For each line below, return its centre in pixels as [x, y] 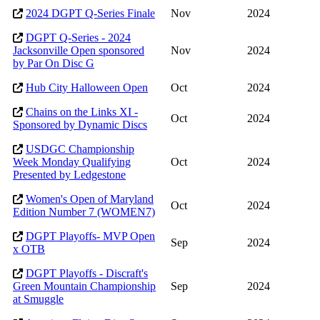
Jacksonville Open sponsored [79, 51]
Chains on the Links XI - [82, 112]
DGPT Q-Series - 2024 [78, 38]
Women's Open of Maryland [90, 199]
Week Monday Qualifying [72, 162]
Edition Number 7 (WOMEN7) [84, 212]
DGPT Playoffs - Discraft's [87, 274]
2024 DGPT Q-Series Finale [90, 14]
